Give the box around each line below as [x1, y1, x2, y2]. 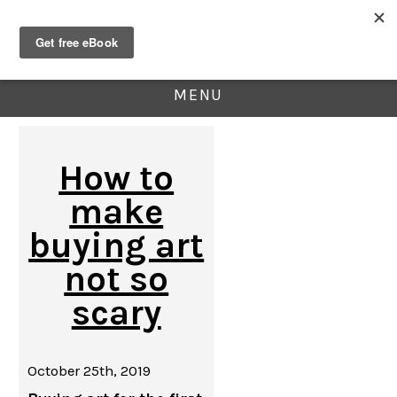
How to [58, 157, 175, 198]
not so [64, 258, 169, 300]
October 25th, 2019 [27, 362, 152, 379]
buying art [28, 224, 205, 266]
